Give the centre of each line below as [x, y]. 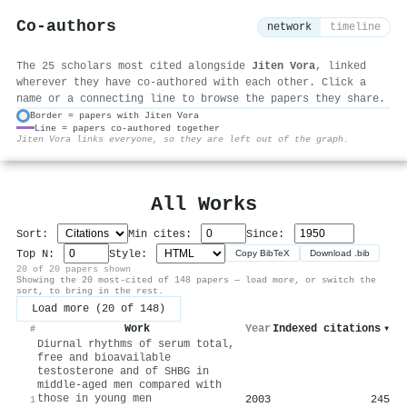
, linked [341, 66]
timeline [355, 28]
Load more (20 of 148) [99, 308]
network [289, 28]
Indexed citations [327, 328]
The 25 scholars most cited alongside [134, 66]
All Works [203, 204]
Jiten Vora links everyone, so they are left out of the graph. [183, 139]
